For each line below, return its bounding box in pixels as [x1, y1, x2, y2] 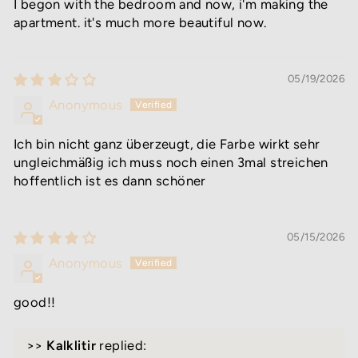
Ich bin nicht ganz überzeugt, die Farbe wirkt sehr [14, 135, 320, 152]
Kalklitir [46, 336, 96, 353]
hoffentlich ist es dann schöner [14, 172, 206, 189]
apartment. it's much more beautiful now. [14, 14, 267, 30]
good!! [14, 293, 56, 310]
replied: [95, 336, 147, 353]
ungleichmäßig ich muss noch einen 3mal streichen [14, 153, 328, 170]
